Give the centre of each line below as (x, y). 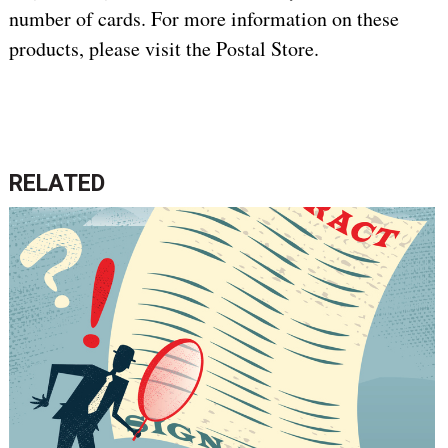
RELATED (56, 184)
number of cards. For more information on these (203, 19)
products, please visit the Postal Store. (163, 49)
